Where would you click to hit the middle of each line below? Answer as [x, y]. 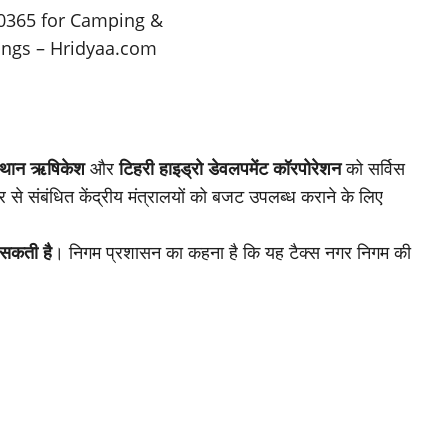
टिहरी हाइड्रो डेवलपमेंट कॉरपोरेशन [230, 168]
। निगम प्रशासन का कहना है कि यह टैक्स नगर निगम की [231, 252]
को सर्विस [373, 168]
